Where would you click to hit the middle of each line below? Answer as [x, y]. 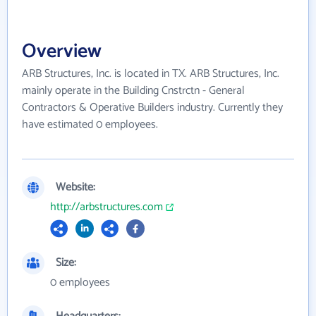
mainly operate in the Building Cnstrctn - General [133, 91]
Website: [75, 187]
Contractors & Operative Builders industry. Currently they [152, 108]
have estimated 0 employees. [90, 124]
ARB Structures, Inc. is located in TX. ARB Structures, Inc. [151, 74]
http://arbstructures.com [107, 207]
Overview [62, 51]
